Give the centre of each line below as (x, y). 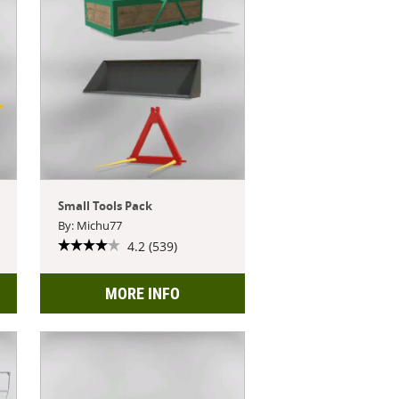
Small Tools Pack (106, 205)
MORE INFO (142, 293)
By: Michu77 (90, 225)
